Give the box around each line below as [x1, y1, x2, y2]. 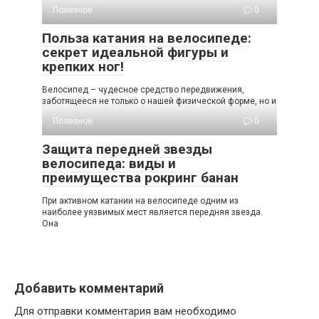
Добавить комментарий [14, 280, 164, 296]
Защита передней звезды [42, 140, 212, 157]
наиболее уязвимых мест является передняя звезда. [42, 206, 263, 217]
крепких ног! [42, 58, 124, 75]
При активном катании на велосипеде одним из [42, 195, 239, 206]
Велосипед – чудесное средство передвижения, [42, 84, 244, 95]
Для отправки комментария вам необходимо [14, 304, 236, 318]
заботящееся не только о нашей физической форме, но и [42, 95, 276, 106]
